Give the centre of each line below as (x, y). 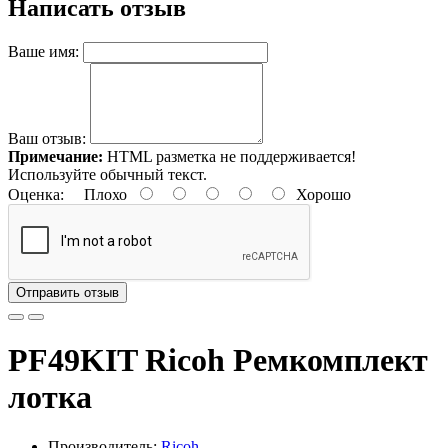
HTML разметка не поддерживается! (229, 156)
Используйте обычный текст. (107, 174)
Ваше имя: (43, 51)
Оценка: (36, 194)
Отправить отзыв (67, 292)
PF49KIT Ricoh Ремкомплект (218, 360)
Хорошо (319, 194)
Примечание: (55, 156)
